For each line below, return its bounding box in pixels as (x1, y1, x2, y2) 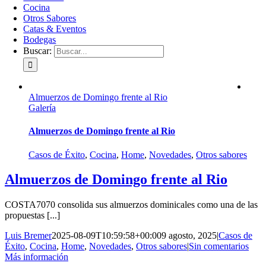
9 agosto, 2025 (161, 230, 217, 241)
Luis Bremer (5, 230, 52, 241)
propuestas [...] (5, 210, 60, 221)
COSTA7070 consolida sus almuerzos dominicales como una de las (5, 199, 258, 210)
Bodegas (23, 34, 56, 45)
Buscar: (23, 46, 52, 56)
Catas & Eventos (23, 24, 87, 34)
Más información (5, 252, 68, 262)
